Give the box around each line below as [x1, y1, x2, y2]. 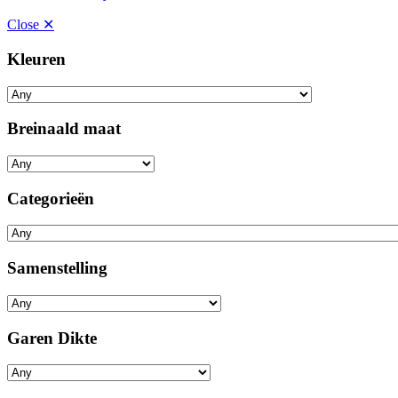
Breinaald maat [7, 119, 121, 139]
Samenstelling [7, 259, 107, 278]
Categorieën [7, 188, 94, 208]
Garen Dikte [7, 328, 97, 347]
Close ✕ [7, 17, 54, 33]
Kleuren [7, 49, 66, 68]
